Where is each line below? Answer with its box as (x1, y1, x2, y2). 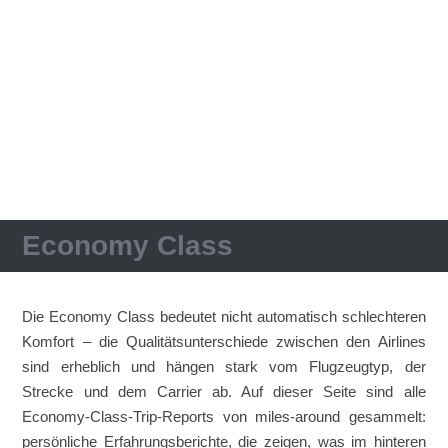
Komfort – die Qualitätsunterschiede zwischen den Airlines (22, 333, 426, 350)
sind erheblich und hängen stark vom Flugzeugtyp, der (22, 358, 426, 375)
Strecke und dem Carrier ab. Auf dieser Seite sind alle (22, 383, 426, 400)
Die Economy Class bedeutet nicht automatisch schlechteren (22, 308, 426, 325)
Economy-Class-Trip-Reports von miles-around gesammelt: (22, 408, 426, 425)
